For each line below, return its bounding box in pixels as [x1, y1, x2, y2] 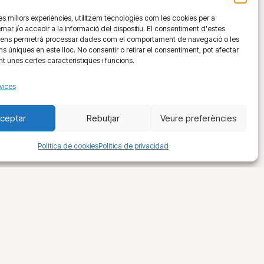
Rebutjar [86, 112, 120, 124]
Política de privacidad [98, 141, 169, 150]
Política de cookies [37, 141, 98, 150]
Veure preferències [160, 112, 237, 124]
